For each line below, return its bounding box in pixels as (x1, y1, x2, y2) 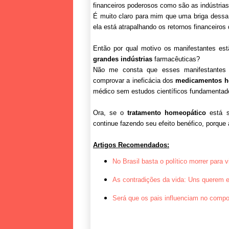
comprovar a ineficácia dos (93, 76, 176, 84)
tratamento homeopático (127, 108, 207, 117)
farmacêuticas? (152, 55, 200, 63)
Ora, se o (93, 108, 128, 117)
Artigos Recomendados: (93, 141, 169, 149)
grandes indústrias (93, 55, 152, 63)
